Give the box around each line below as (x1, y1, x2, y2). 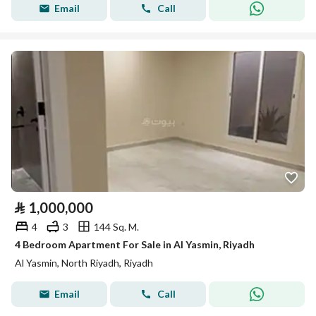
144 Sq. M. (94, 220, 139, 233)
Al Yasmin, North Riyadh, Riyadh (15, 257, 153, 269)
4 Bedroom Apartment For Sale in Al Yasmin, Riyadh (15, 238, 255, 250)
